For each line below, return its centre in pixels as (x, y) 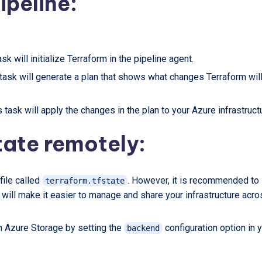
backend (143, 228)
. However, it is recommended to (193, 180)
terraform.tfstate (85, 180)
